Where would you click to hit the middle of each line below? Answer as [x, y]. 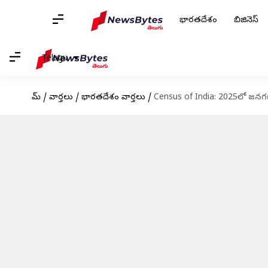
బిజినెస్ [246, 21]
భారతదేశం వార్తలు [113, 98]
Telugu [55, 59]
